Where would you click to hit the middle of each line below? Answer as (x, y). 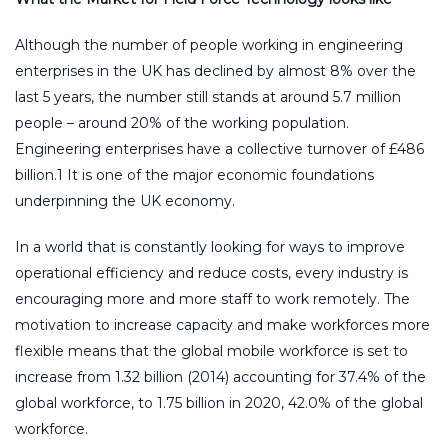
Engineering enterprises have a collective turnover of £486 (219, 148)
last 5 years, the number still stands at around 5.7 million (208, 96)
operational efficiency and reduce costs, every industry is (211, 272)
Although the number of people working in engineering (209, 44)
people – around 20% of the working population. (182, 122)
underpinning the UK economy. (125, 200)
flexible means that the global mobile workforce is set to (211, 350)
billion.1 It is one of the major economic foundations (194, 174)
